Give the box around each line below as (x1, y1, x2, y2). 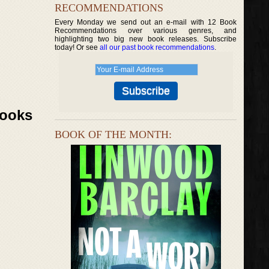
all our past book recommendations (100, 43, 214, 52)
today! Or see (55, 43, 100, 52)
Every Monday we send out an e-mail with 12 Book (55, 18, 237, 26)
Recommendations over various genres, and (55, 26, 237, 35)
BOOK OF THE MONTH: (55, 128, 172, 141)
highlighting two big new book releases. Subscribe (55, 35, 237, 43)
